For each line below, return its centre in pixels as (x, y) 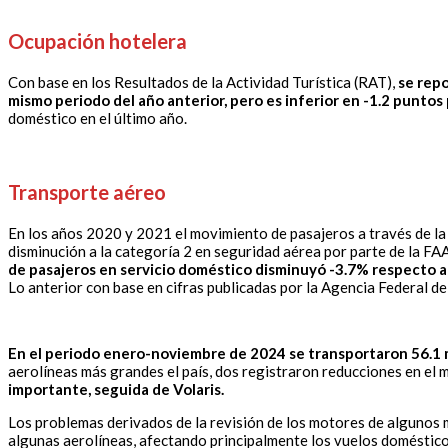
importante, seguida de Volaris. (116, 389)
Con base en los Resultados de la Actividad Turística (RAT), (203, 82)
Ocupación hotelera (97, 41)
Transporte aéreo (87, 192)
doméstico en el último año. (97, 118)
